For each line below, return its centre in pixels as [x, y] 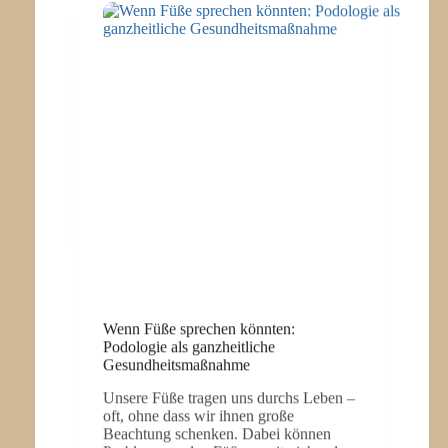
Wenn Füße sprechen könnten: [198, 328]
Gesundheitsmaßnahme [176, 364]
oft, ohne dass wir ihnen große [198, 415]
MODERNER [198, 66]
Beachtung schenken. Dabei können [216, 433]
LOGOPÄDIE [198, 87]
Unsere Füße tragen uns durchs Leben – [228, 397]
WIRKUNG [193, 45]
